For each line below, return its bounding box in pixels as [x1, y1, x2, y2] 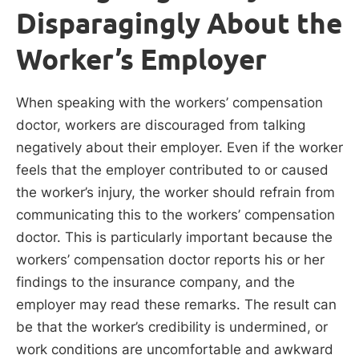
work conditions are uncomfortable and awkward [16, 341, 333, 357]
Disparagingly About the [16, 6, 342, 40]
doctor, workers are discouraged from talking [16, 116, 305, 133]
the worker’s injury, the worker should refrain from [16, 184, 335, 200]
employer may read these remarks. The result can [16, 296, 337, 313]
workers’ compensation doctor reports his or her [16, 251, 325, 268]
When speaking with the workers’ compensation [16, 94, 323, 111]
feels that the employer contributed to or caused [16, 161, 329, 178]
